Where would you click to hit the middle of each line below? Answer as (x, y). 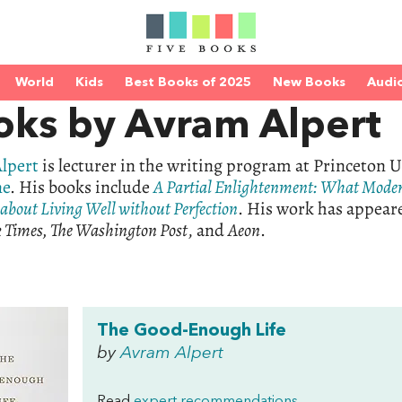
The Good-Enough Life (192, 331)
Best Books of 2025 (188, 83)
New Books (309, 83)
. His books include (82, 187)
